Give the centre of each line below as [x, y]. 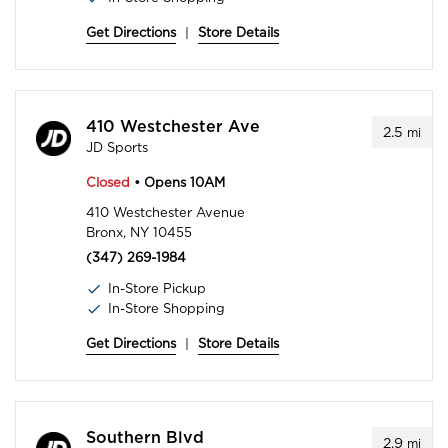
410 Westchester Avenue [165, 213]
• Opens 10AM [177, 183]
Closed [108, 183]
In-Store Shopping [166, 309]
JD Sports [117, 148]
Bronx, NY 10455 [139, 233]
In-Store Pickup [157, 289]
